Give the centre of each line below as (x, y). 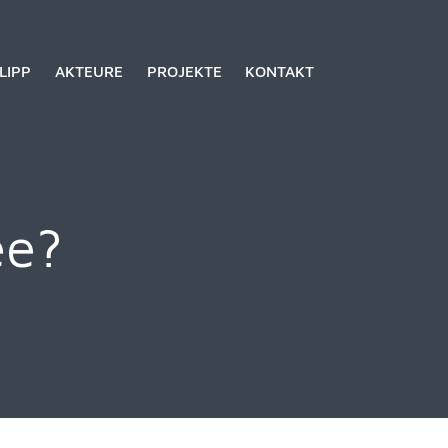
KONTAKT (280, 70)
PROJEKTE (184, 70)
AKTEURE (88, 70)
